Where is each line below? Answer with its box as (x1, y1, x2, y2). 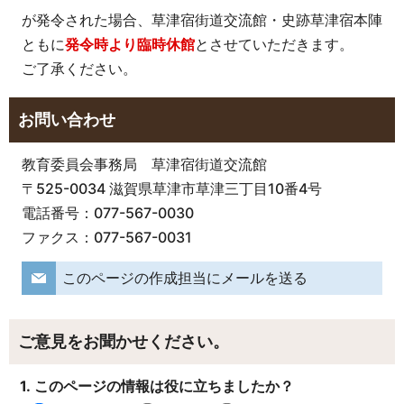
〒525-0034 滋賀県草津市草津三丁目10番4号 (21, 179, 322, 197)
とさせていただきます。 (194, 35, 353, 54)
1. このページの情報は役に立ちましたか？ (20, 376, 294, 395)
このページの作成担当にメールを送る (61, 269, 308, 288)
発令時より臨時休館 (64, 35, 195, 54)
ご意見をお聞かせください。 (18, 332, 229, 352)
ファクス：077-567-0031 (21, 227, 192, 246)
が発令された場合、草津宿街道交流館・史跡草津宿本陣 (21, 11, 382, 30)
